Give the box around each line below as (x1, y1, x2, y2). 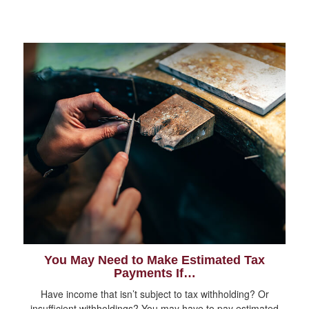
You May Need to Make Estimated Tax (44, 252, 265, 267)
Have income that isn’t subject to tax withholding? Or (40, 286, 269, 301)
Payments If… (113, 266, 196, 280)
